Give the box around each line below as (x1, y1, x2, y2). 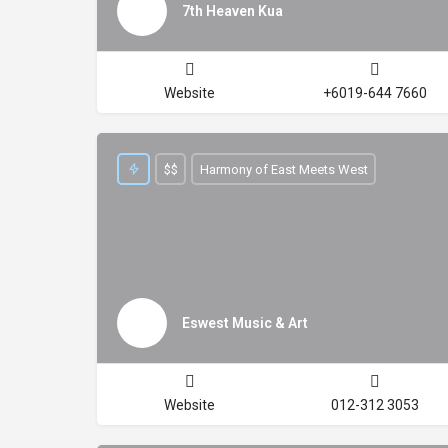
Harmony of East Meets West (199, 161, 368, 177)
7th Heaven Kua (182, 2, 283, 19)
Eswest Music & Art (182, 314, 308, 331)
